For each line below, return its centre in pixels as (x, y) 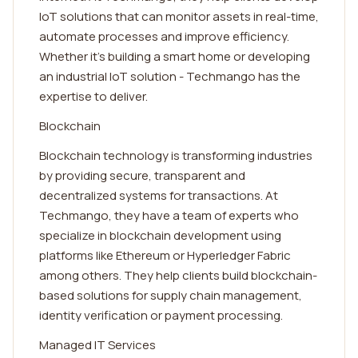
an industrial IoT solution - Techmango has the (170, 76)
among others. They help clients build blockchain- (178, 275)
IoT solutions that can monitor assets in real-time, (179, 16)
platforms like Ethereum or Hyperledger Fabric (165, 255)
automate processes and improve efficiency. (164, 36)
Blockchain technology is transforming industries (176, 155)
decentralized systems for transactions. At (159, 195)
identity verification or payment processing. (161, 315)
